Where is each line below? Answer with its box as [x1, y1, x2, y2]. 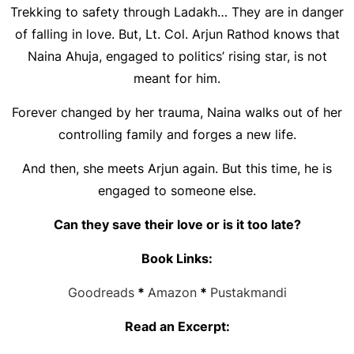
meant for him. [134, 70, 220, 86]
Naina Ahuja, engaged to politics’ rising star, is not [27, 48, 327, 64]
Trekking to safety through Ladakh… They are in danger [10, 4, 344, 20]
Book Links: [141, 250, 213, 266]
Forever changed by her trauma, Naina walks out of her [12, 104, 342, 120]
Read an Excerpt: [124, 318, 230, 334]
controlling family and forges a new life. [58, 126, 296, 142]
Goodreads [67, 284, 134, 300]
